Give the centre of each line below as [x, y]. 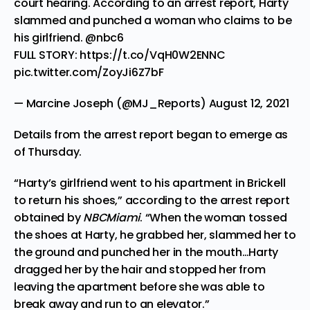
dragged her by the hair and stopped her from [140, 269]
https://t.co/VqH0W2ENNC [153, 55]
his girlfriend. [50, 37]
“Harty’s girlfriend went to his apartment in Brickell [150, 183]
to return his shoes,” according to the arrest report [152, 200]
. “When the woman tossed [213, 217]
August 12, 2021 [249, 103]
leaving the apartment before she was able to [139, 286]
